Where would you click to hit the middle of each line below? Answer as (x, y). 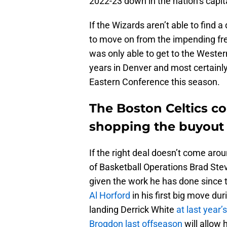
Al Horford (110, 196)
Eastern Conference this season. (155, 82)
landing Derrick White (133, 210)
